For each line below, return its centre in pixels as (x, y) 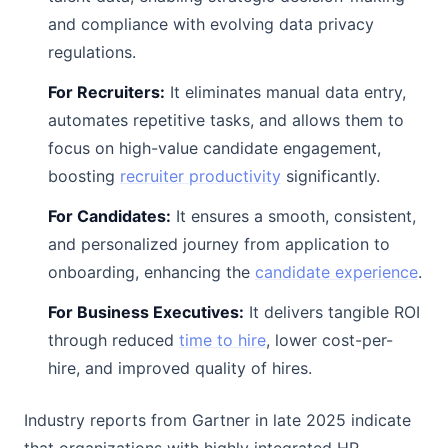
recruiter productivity (200, 176)
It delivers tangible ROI (332, 312)
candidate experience (336, 272)
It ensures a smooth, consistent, (293, 216)
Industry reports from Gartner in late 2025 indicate (217, 420)
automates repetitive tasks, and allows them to (226, 120)
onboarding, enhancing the (151, 272)
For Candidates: (109, 216)
